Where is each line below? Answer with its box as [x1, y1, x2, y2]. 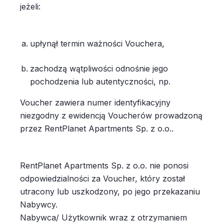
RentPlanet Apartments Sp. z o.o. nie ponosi [20, 160, 188, 170]
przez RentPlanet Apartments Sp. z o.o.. [20, 123, 176, 133]
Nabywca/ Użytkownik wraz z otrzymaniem [20, 212, 187, 222]
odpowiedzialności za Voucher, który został [20, 173, 185, 183]
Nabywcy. [20, 199, 60, 209]
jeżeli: [20, 1, 43, 11]
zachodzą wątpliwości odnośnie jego [30, 63, 168, 73]
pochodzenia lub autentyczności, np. [30, 76, 173, 86]
